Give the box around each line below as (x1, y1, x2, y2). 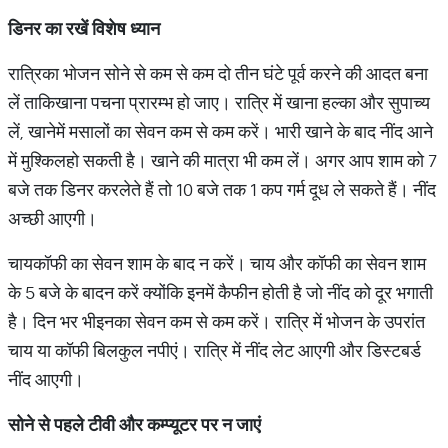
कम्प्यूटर (147, 413, 197, 436)
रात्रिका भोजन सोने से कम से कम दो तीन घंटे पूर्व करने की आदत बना (8, 62, 428, 85)
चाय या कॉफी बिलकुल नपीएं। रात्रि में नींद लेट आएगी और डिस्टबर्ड (8, 339, 421, 362)
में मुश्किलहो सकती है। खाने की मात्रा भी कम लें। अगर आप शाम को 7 (8, 149, 437, 172)
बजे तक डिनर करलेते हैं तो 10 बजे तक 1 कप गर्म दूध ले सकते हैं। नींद (8, 178, 436, 201)
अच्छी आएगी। (8, 207, 97, 230)
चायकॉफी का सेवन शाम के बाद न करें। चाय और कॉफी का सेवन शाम (8, 252, 426, 275)
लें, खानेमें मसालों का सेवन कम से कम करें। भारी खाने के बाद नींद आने (8, 120, 433, 143)
